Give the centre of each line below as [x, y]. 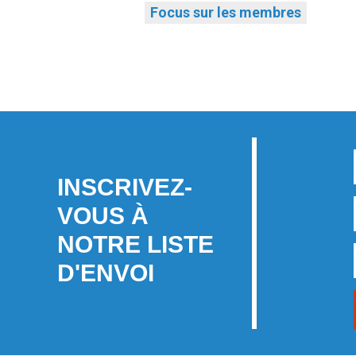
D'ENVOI [106, 273]
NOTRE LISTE [135, 245]
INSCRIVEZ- [125, 188]
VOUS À [103, 216]
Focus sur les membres [226, 13]
